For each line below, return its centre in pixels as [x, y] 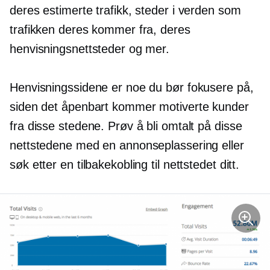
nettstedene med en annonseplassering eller [127, 146]
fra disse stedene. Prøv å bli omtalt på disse [126, 126]
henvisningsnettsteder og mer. [90, 49]
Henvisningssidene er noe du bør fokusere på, [132, 88]
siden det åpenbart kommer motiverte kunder [129, 107]
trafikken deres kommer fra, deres [100, 30]
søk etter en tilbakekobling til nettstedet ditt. [125, 165]
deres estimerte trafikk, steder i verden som [125, 11]
